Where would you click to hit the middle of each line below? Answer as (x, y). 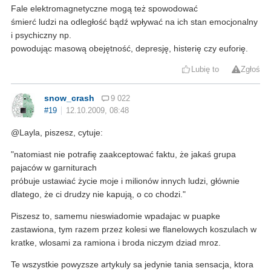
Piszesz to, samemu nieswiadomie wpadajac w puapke (116, 216)
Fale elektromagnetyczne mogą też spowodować (104, 9)
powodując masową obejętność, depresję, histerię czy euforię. (129, 49)
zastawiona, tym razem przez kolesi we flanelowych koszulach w (134, 230)
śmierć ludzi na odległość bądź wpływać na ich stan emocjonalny (134, 22)
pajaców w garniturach (54, 168)
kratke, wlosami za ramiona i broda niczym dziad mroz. (116, 243)
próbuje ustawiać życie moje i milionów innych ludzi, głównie (125, 181)
